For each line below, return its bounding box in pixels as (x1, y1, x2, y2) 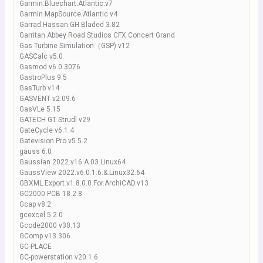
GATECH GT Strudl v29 (19, 116, 90, 124)
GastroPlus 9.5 (19, 73, 67, 82)
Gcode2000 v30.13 (19, 221, 80, 230)
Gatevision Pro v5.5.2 (19, 137, 87, 145)
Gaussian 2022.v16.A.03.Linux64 (19, 158, 126, 166)
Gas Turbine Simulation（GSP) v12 (19, 42, 130, 50)
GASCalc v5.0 (19, 52, 63, 60)
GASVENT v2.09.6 (19, 95, 76, 103)
